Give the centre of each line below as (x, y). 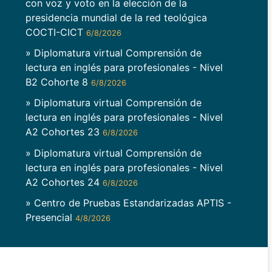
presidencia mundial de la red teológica (116, 17)
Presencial (50, 217)
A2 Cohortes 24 (64, 182)
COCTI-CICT (56, 32)
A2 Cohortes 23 (64, 132)
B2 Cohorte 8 (58, 82)
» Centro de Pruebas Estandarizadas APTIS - (128, 202)
